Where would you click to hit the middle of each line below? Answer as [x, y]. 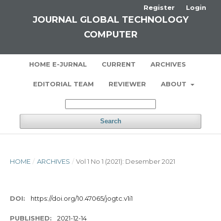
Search [110, 121]
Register [159, 7]
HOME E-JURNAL [58, 64]
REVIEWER [128, 84]
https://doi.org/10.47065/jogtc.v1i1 [81, 198]
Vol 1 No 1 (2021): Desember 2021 [126, 161]
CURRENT [118, 64]
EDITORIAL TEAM [64, 84]
